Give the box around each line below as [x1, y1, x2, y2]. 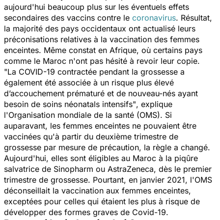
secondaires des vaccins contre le [4, 12, 132, 23]
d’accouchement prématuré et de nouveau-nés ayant [4, 88, 198, 98]
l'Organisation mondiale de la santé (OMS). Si [4, 110, 172, 120]
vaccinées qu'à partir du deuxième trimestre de [4, 131, 178, 141]
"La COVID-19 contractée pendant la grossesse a [4, 66, 185, 77]
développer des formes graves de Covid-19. [4, 207, 171, 217]
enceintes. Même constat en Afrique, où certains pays [4, 45, 202, 55]
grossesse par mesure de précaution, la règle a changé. [4, 142, 210, 152]
